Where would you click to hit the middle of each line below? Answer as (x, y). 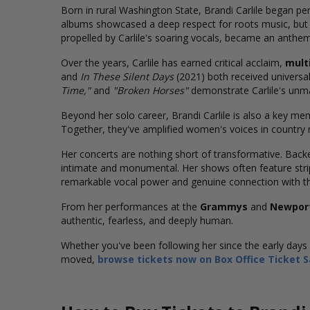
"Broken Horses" (151, 90)
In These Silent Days (127, 76)
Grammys (224, 207)
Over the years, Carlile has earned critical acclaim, (173, 63)
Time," (76, 90)
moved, (79, 259)
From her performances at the (130, 207)
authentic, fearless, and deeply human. (147, 220)
